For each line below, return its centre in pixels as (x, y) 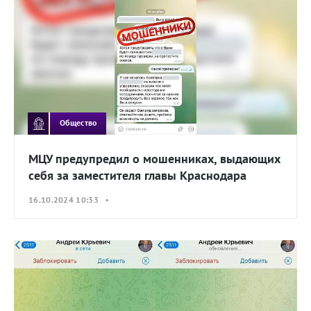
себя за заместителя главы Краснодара (137, 175)
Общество (78, 123)
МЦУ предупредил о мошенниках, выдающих (154, 158)
